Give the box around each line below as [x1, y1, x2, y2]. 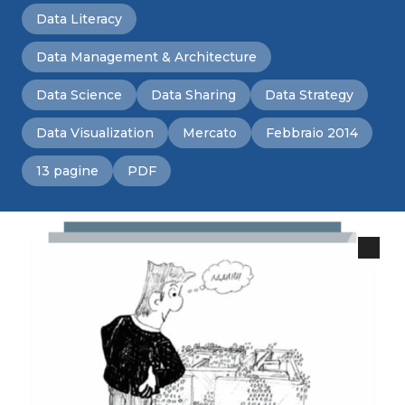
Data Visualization [36, 125, 154, 141]
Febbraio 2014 [266, 125, 358, 141]
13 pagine [36, 163, 99, 179]
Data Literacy [36, 11, 122, 27]
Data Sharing [151, 87, 236, 103]
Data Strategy [265, 87, 353, 103]
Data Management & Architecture [36, 49, 257, 65]
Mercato [183, 125, 237, 141]
